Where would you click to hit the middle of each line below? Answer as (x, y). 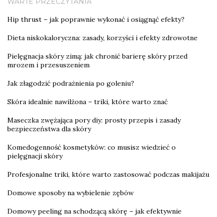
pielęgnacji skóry (35, 156)
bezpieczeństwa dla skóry (49, 129)
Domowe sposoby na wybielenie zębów (70, 193)
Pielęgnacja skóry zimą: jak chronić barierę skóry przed (97, 56)
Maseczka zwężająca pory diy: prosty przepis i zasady (94, 120)
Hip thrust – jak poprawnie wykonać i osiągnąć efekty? (96, 19)
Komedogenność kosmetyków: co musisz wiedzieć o (92, 147)
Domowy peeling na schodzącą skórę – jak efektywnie (94, 211)
